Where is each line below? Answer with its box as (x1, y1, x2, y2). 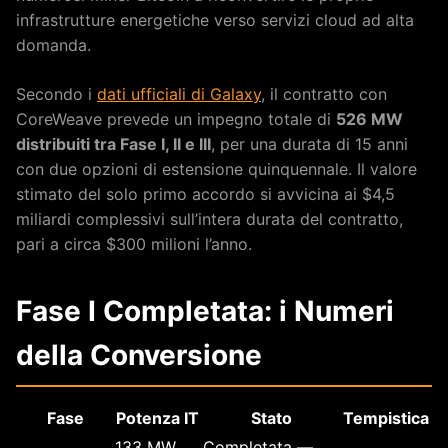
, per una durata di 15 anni (211, 133, 408, 154)
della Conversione (16, 337, 262, 372)
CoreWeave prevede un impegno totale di (16, 108, 336, 129)
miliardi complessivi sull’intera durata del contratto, (16, 208, 403, 229)
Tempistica (343, 407, 429, 428)
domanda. (16, 34, 91, 55)
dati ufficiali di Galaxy (97, 83, 261, 104)
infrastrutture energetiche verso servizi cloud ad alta (16, 9, 414, 30)
